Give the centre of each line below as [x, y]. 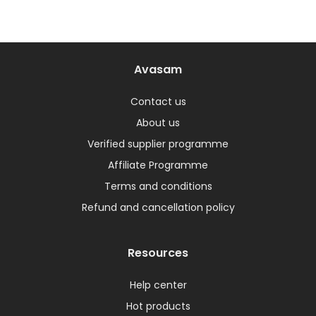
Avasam [158, 69]
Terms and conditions [158, 186]
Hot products [158, 306]
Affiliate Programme [158, 165]
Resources [158, 253]
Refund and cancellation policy [158, 207]
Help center [158, 285]
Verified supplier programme [158, 144]
